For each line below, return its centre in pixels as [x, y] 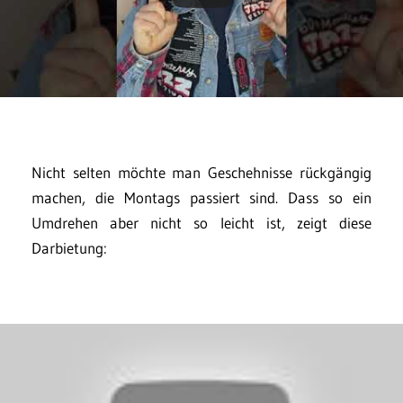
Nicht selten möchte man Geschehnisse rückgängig [201, 173]
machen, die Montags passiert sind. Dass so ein [201, 198]
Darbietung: [69, 248]
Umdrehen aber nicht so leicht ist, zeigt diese [201, 223]
